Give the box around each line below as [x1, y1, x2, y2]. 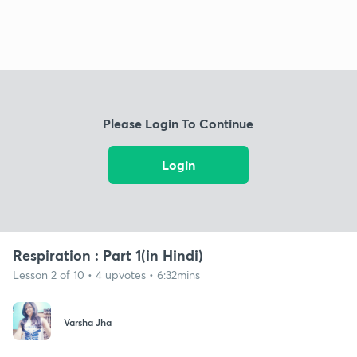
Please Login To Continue [103, 115, 254, 132]
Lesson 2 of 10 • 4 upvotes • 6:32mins [13, 266, 200, 282]
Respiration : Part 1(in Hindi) [13, 245, 203, 265]
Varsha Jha [64, 316, 112, 329]
